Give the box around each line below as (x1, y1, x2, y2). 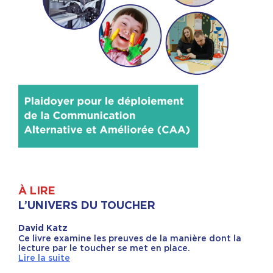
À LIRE (18, 186, 55, 197)
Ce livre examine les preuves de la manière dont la (18, 233, 241, 244)
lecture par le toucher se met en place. (18, 243, 190, 253)
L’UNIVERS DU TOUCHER (18, 200, 155, 212)
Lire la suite (18, 253, 70, 263)
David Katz (18, 224, 68, 233)
